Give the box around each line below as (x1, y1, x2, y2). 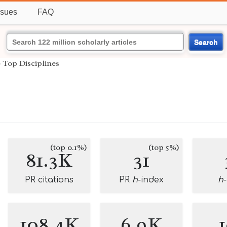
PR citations (25, 175, 73, 184)
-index (138, 175, 164, 184)
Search (194, 37, 218, 46)
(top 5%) (148, 142, 179, 153)
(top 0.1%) (50, 142, 87, 153)
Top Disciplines (3, 58, 59, 68)
